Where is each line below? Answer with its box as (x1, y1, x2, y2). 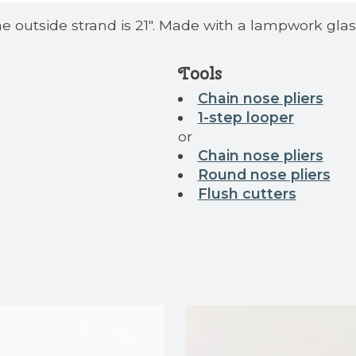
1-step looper (197, 108, 294, 126)
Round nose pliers (197, 165, 331, 183)
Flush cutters (197, 184, 296, 202)
